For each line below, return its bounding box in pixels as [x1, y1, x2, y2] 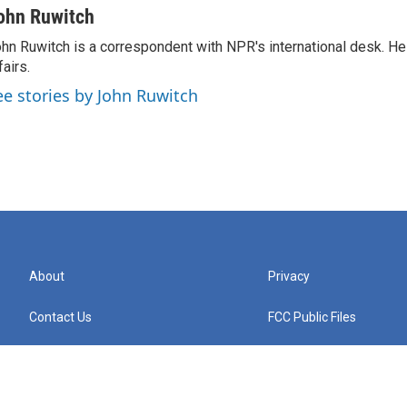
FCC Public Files [268, 310, 357, 324]
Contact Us [29, 310, 92, 324]
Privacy [268, 269, 311, 283]
